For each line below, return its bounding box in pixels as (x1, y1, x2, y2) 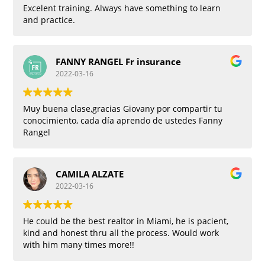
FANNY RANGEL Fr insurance (56, 55, 182, 67)
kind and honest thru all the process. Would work (23, 227, 219, 239)
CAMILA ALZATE (56, 167, 124, 180)
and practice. (23, 14, 76, 26)
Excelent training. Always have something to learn (23, 2, 221, 14)
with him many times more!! (23, 239, 135, 251)
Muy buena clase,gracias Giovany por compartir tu (23, 103, 223, 115)
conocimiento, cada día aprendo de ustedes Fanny (23, 115, 223, 127)
